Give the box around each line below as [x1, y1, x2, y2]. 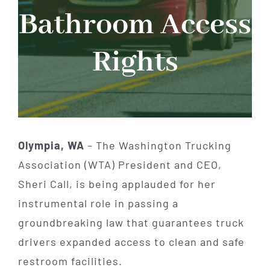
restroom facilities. [17, 254, 122, 268]
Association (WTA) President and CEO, [17, 157, 222, 171]
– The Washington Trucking [84, 138, 231, 152]
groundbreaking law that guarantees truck [17, 215, 244, 229]
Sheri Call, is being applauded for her [17, 177, 216, 190]
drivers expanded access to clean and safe [17, 234, 245, 248]
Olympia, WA [17, 138, 84, 152]
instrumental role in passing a [17, 196, 178, 210]
